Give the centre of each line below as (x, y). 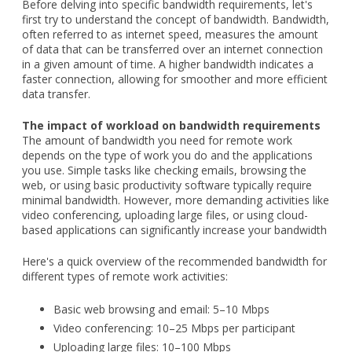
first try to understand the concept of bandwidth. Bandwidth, (176, 19)
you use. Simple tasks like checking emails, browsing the (164, 170)
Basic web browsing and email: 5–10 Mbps (161, 309)
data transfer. (56, 93)
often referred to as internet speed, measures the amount (170, 34)
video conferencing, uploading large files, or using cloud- (165, 214)
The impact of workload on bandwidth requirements (171, 125)
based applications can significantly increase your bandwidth (174, 229)
